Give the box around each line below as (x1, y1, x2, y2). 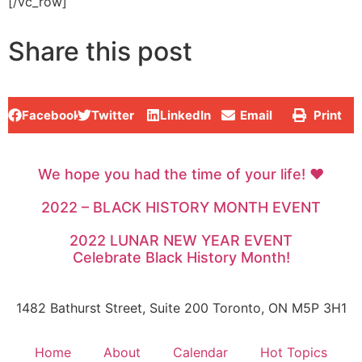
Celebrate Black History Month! (72, 249, 290, 267)
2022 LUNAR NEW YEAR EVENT (69, 232, 293, 250)
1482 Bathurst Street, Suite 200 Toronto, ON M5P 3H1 (15, 300, 347, 317)
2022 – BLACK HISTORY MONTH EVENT (41, 199, 321, 217)
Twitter (91, 107, 135, 123)
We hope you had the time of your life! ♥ (38, 166, 324, 183)
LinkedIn (160, 107, 212, 123)
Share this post (8, 36, 192, 68)
